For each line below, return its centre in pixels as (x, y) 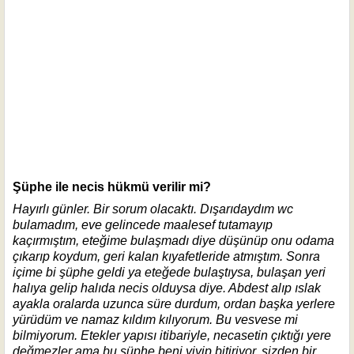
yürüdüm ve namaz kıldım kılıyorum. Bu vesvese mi (155, 319)
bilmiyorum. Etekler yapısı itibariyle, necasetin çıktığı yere (172, 335)
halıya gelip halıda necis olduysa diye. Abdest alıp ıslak (167, 288)
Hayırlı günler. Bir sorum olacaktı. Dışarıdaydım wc (153, 209)
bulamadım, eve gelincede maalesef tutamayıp (143, 224)
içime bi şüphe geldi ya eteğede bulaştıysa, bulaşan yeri (169, 272)
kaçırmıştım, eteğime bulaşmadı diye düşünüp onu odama (173, 240)
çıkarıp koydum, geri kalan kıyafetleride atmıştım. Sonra (166, 256)
